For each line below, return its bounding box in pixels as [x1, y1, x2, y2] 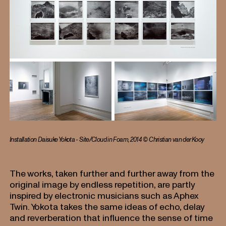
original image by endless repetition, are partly [10, 179, 196, 190]
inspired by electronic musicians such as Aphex [10, 190, 199, 201]
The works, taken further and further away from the [10, 167, 215, 179]
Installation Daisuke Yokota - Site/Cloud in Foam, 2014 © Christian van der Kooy [10, 136, 205, 144]
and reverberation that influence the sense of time [10, 212, 213, 223]
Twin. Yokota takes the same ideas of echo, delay [10, 201, 205, 212]
